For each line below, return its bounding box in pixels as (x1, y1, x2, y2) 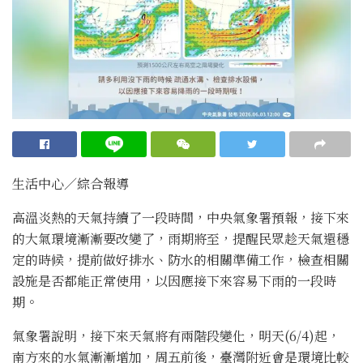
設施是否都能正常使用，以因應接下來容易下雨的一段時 (12, 271, 336, 291)
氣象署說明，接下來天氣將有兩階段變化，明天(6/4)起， (12, 327, 340, 346)
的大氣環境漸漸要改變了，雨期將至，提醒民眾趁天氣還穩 (12, 229, 349, 249)
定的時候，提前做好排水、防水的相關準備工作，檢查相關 (12, 250, 349, 270)
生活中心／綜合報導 (12, 174, 129, 194)
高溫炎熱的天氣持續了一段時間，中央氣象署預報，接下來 (12, 208, 349, 228)
